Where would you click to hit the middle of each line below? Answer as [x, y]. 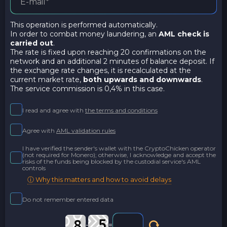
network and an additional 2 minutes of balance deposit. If [112, 61]
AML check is [184, 34]
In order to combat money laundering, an [84, 34]
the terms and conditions [121, 110]
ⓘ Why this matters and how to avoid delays [99, 179]
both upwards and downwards [142, 80]
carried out [32, 43]
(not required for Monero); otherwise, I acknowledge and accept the [119, 155]
